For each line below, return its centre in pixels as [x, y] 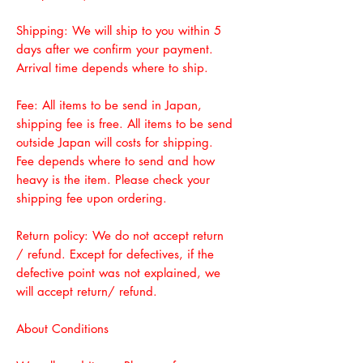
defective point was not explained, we [118, 273]
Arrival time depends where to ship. [112, 68]
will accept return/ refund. [87, 291]
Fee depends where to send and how [115, 161]
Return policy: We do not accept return [120, 235]
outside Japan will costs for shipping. [115, 142]
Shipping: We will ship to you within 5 [119, 30]
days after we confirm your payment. [115, 49]
